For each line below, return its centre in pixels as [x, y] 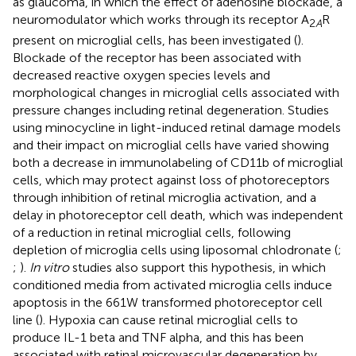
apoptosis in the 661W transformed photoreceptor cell [168, 302]
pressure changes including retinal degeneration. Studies [171, 110]
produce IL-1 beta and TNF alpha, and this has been [158, 337]
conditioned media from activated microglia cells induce [172, 284]
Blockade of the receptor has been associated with [157, 57]
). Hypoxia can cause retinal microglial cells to [168, 319]
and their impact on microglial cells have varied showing [171, 145]
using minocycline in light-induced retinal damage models [177, 127]
